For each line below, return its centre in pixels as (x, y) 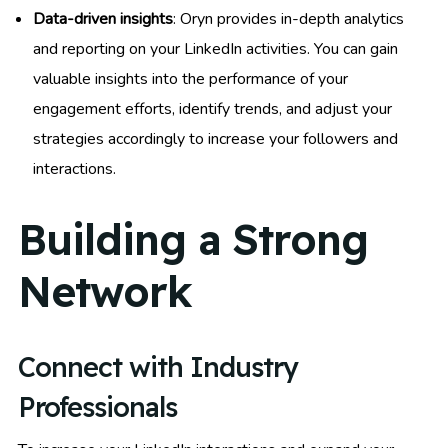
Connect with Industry (158, 366)
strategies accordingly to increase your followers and (215, 139)
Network (105, 291)
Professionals (97, 406)
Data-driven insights (103, 19)
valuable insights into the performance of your (190, 79)
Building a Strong (193, 239)
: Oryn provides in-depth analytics (288, 19)
